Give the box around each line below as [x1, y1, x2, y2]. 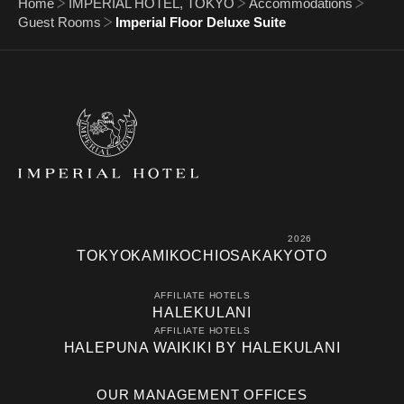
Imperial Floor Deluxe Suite [115, 14, 286, 30]
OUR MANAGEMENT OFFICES [96, 387, 308, 402]
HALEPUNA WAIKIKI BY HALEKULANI [63, 340, 341, 355]
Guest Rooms [18, 14, 101, 30]
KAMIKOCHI [131, 248, 219, 263]
